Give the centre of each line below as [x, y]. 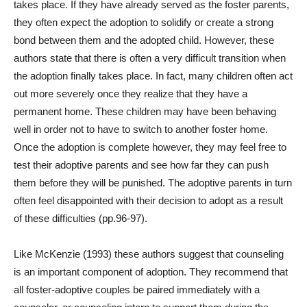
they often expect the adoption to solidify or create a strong [144, 22]
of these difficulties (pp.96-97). [81, 218]
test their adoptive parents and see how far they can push [141, 165]
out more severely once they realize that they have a [131, 94]
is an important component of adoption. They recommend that [151, 272]
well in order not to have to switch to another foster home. [141, 129]
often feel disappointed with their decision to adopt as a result [148, 200]
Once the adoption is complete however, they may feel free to [150, 147]
